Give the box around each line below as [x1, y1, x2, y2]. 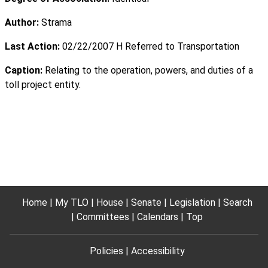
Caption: [5, 65, 42, 77]
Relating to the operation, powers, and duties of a [42, 65, 253, 77]
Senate [130, 197, 162, 208]
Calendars [137, 211, 178, 223]
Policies [89, 245, 123, 257]
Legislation [169, 197, 215, 208]
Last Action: [5, 41, 60, 53]
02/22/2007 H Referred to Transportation [60, 41, 239, 53]
